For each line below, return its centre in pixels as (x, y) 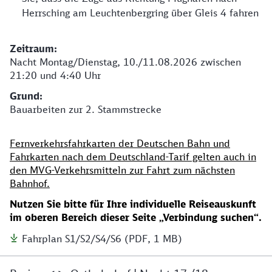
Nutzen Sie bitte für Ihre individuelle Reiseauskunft (133, 204)
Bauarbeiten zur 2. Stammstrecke (86, 110)
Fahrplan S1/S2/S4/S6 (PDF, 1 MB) (102, 239)
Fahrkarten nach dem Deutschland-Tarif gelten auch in (133, 157)
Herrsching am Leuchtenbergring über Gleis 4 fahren (140, 13)
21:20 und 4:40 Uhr (55, 76)
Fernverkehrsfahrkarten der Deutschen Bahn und (120, 144)
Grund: (26, 96)
